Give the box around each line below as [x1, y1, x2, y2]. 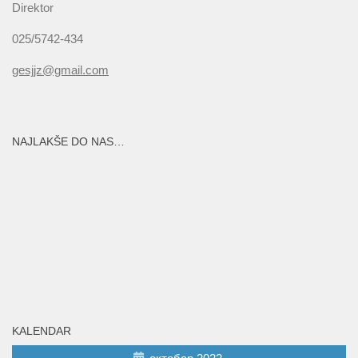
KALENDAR [12, 324, 71, 338]
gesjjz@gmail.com [12, 63, 109, 78]
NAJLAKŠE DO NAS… [12, 135, 125, 149]
